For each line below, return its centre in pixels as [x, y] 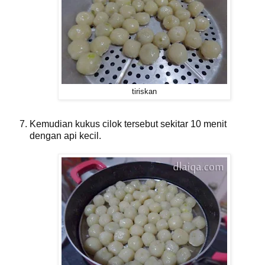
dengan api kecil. [65, 136]
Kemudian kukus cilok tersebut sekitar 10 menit [128, 124]
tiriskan [144, 91]
